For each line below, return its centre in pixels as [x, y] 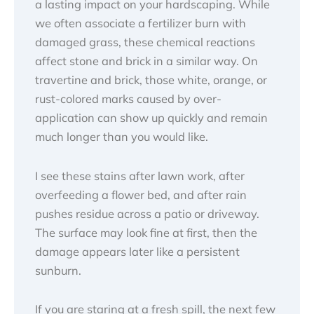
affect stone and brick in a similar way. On [146, 61]
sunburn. [58, 270]
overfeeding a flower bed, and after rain [141, 194]
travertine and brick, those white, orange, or [151, 80]
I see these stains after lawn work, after [140, 176]
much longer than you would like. [122, 136]
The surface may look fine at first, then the [146, 232]
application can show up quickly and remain [151, 117]
